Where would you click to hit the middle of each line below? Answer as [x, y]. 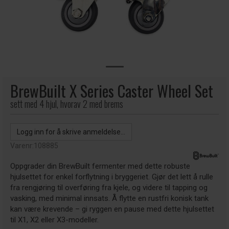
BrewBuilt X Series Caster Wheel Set [112, 91]
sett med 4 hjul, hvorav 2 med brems [67, 104]
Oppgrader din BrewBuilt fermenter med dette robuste [100, 166]
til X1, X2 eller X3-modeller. [54, 220]
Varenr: [22, 146]
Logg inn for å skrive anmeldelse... [71, 132]
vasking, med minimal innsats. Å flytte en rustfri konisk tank [109, 198]
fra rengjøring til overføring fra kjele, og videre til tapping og [109, 188]
